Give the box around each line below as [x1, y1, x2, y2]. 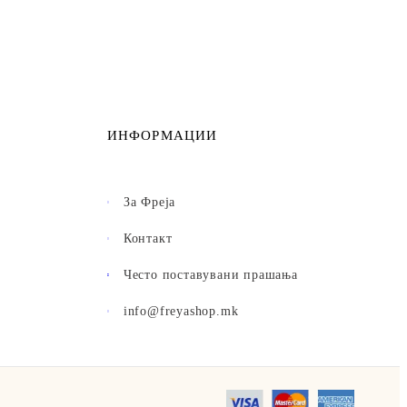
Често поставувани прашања [123, 268, 298, 283]
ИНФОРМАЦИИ [107, 128, 217, 144]
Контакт [123, 232, 173, 246]
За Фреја [123, 195, 176, 210]
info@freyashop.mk [123, 304, 239, 319]
